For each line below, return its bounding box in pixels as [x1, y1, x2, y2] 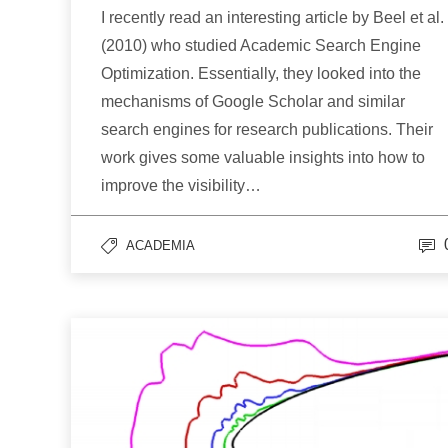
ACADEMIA [126, 238, 195, 254]
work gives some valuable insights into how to [101, 149, 425, 167]
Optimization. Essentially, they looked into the [101, 65, 421, 83]
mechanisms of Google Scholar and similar [101, 93, 405, 111]
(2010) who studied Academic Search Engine [101, 37, 421, 55]
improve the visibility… [101, 177, 261, 195]
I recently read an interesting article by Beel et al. [101, 9, 444, 27]
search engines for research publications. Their [101, 121, 433, 139]
